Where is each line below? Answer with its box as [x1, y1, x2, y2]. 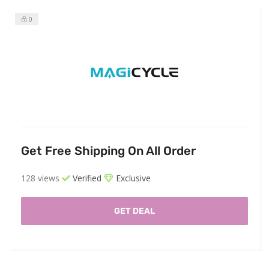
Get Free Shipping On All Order [21, 144, 196, 159]
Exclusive [113, 172, 151, 184]
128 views [21, 172, 59, 184]
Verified [70, 172, 101, 184]
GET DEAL [114, 206, 155, 217]
